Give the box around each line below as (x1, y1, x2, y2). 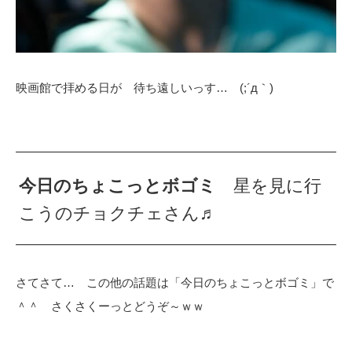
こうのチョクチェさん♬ (19, 203, 218, 223)
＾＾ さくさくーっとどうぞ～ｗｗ (16, 299, 204, 313)
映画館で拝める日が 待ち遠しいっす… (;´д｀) (16, 81, 273, 95)
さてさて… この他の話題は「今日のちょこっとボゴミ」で (16, 275, 334, 289)
